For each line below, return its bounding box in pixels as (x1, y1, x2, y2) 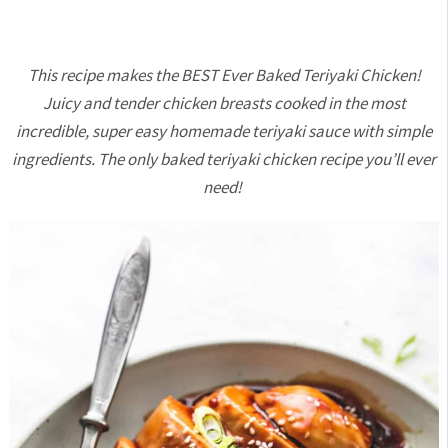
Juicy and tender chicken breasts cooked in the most (42, 92, 406, 114)
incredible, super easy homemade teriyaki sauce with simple (16, 120, 432, 142)
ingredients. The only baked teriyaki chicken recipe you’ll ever (12, 148, 436, 170)
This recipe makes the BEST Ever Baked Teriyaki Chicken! (27, 64, 421, 86)
